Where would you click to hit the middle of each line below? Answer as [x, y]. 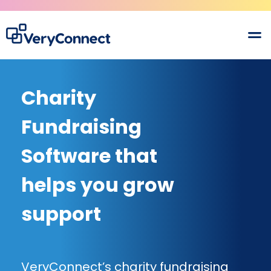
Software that [89, 156]
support [61, 214]
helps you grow [98, 185]
